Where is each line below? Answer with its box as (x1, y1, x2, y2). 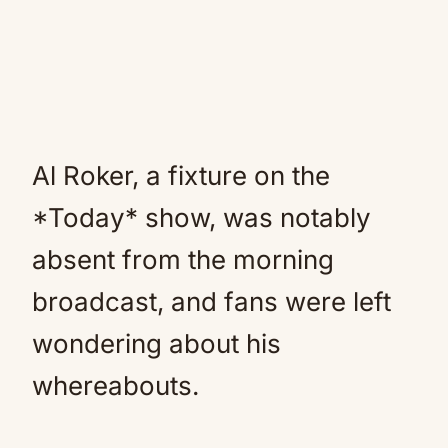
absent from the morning (32, 244, 334, 275)
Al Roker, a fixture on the (32, 160, 330, 191)
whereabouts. (32, 370, 199, 401)
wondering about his (32, 328, 281, 359)
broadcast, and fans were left (32, 286, 391, 317)
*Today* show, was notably (32, 202, 371, 233)
